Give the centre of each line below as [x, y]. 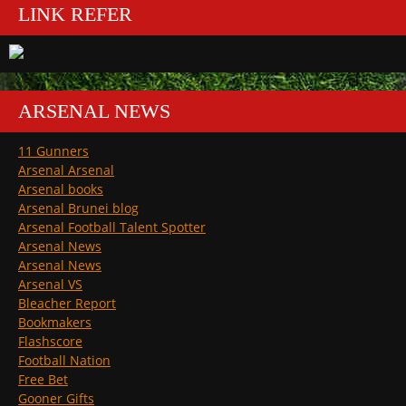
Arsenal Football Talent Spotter [112, 227]
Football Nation [64, 361]
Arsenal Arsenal [66, 170]
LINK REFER [75, 14]
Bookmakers [55, 323]
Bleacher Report [67, 304]
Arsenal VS [50, 285]
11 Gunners [53, 151]
